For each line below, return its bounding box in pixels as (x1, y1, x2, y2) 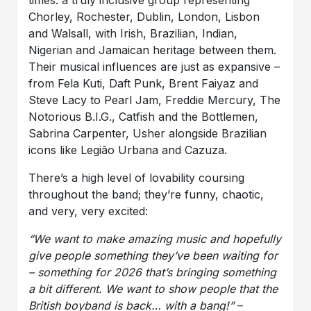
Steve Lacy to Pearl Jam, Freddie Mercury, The (28, 93, 281, 108)
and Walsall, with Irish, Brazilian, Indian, (28, 26, 238, 41)
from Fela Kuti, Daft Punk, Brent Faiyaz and (28, 76, 259, 91)
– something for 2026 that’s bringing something (28, 265, 277, 280)
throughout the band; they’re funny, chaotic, (28, 187, 264, 202)
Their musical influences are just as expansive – (28, 60, 280, 74)
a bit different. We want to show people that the (28, 282, 278, 296)
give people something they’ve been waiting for (28, 249, 278, 263)
